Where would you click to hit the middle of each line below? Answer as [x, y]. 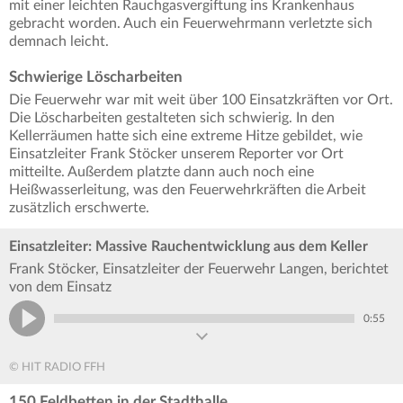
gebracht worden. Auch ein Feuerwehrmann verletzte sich [191, 23]
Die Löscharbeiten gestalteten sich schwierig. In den [172, 117]
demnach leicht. [59, 41]
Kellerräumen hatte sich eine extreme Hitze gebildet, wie [186, 135]
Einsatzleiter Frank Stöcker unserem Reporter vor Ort [176, 153]
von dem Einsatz [60, 287]
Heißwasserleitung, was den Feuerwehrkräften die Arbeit [188, 189]
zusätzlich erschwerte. [79, 207]
